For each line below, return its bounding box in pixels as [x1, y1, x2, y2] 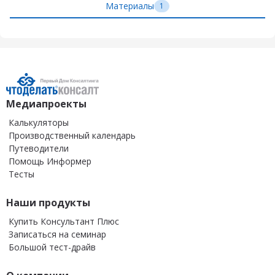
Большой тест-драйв [9, 241, 96, 253]
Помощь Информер [9, 155, 91, 167]
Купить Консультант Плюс [9, 215, 119, 227]
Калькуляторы [9, 117, 69, 128]
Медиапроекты [6, 97, 87, 110]
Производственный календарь [9, 130, 136, 141]
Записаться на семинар [9, 228, 106, 240]
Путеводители [9, 142, 69, 154]
